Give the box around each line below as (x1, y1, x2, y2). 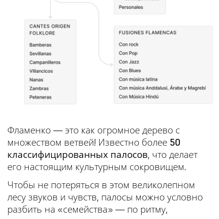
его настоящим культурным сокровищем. (7, 160, 186, 173)
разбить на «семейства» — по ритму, (7, 203, 168, 215)
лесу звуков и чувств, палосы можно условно (7, 191, 203, 203)
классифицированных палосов (7, 148, 148, 160)
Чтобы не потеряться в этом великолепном (7, 178, 195, 191)
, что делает (148, 148, 197, 160)
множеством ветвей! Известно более (7, 136, 170, 148)
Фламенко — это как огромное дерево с (7, 124, 180, 136)
